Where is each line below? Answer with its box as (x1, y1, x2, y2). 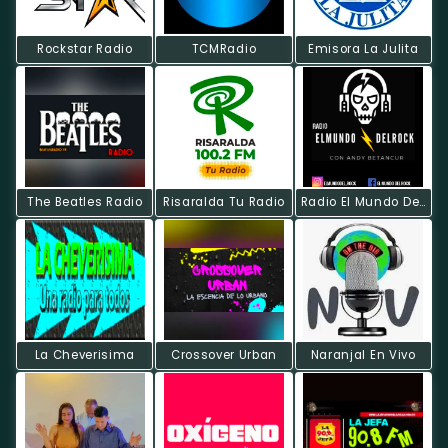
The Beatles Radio (26, 193, 143, 210)
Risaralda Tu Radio (162, 193, 286, 210)
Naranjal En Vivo (310, 346, 416, 363)
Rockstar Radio (37, 40, 133, 57)
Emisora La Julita (307, 40, 419, 57)
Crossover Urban (170, 346, 278, 363)
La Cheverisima (34, 346, 136, 363)
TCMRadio (191, 40, 257, 57)
